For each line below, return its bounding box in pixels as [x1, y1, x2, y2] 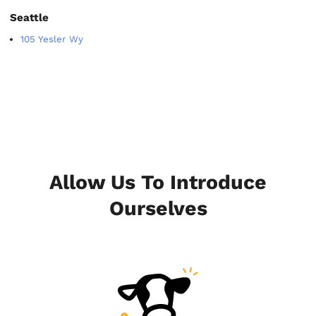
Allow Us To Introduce [49, 170, 267, 195]
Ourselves [109, 196, 207, 221]
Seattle [10, 11, 49, 25]
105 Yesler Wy [20, 33, 84, 44]
